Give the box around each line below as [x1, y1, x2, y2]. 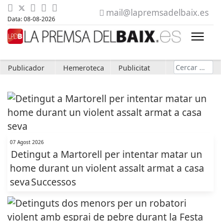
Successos [31, 175, 76, 188]
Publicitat [118, 63, 150, 73]
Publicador [8, 63, 44, 73]
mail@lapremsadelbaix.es [106, 7, 209, 18]
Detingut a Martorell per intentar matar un [11, 147, 202, 161]
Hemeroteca [63, 63, 104, 73]
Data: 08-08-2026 [7, 15, 55, 23]
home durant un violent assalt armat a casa [10, 161, 204, 175]
